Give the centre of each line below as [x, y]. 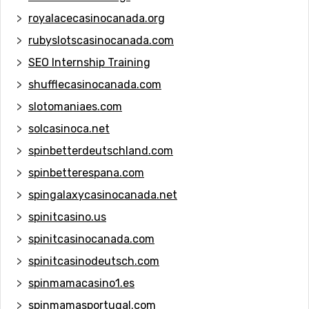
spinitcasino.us [67, 217]
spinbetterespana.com [86, 172]
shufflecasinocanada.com [95, 84]
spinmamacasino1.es [81, 283]
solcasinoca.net [69, 128]
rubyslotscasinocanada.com [101, 40]
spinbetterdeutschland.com [101, 150]
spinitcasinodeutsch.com [94, 261]
